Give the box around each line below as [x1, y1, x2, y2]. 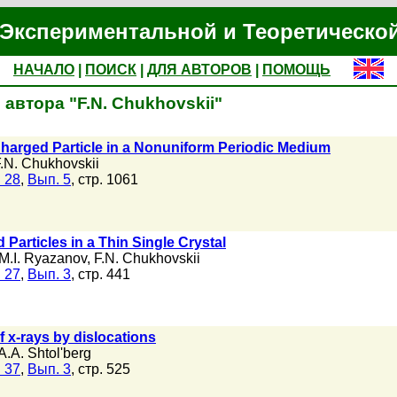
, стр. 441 [71, 267, 130, 282]
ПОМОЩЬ [262, 62, 331, 77]
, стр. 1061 [71, 172, 138, 187]
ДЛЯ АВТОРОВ [147, 62, 252, 77]
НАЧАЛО [13, 62, 74, 77]
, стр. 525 [71, 362, 130, 377]
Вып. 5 [27, 172, 71, 187]
